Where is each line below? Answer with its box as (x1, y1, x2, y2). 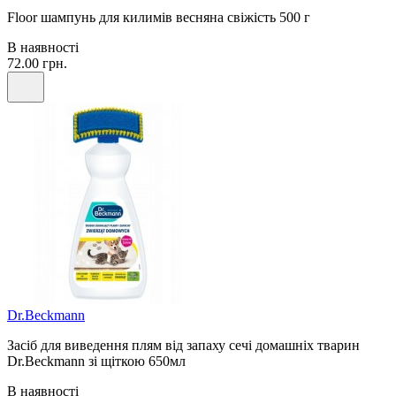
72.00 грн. (7, 56, 67, 72)
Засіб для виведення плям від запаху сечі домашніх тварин (7, 338, 360, 354)
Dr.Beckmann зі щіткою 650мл (7, 354, 186, 369)
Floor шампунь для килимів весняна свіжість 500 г (7, 10, 310, 26)
